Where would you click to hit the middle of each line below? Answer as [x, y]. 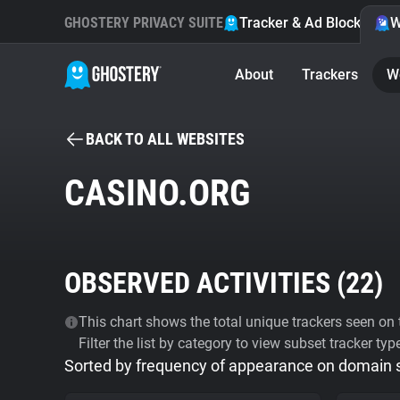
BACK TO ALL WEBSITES [165, 139]
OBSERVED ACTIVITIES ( [205, 283]
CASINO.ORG [157, 193]
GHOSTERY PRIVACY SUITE [144, 23]
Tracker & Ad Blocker [307, 23]
